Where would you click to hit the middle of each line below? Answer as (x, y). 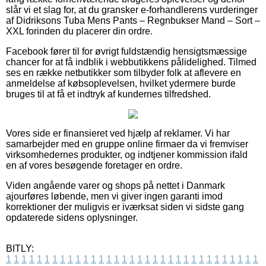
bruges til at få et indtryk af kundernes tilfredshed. (108, 94)
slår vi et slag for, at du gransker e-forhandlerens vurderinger (132, 9)
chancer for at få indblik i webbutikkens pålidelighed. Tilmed (131, 62)
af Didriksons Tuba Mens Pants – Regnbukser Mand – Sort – (133, 20)
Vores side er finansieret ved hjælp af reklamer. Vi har (118, 133)
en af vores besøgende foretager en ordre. (94, 165)
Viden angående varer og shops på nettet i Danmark (115, 185)
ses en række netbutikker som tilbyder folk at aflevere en (123, 72)
